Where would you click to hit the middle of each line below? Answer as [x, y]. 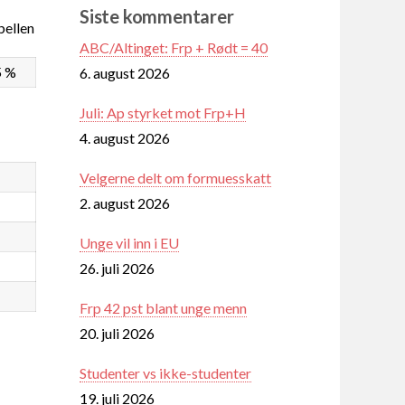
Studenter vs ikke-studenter [165, 372]
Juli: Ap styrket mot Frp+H [163, 112]
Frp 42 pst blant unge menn [163, 307]
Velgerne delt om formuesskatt [175, 177]
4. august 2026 [125, 137]
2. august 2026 [125, 202]
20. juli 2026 [117, 333]
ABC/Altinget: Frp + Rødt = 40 [174, 47]
